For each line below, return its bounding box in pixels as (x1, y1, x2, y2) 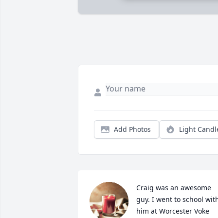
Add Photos (114, 125, 151, 134)
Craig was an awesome (136, 183, 211, 193)
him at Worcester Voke (136, 206, 209, 216)
